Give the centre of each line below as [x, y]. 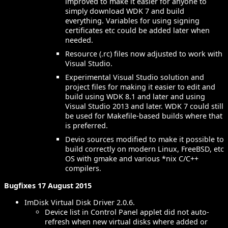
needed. [79, 40]
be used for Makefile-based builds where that [144, 116]
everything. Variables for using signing [132, 21]
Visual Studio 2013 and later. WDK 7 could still [144, 106]
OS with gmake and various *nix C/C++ [132, 159]
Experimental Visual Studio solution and [135, 77]
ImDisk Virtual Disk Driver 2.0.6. [80, 203]
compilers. [83, 168]
